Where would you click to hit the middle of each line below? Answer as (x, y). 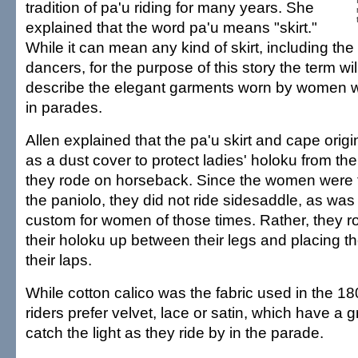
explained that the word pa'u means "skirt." (171, 27)
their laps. (59, 260)
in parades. (64, 107)
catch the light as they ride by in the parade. (175, 332)
